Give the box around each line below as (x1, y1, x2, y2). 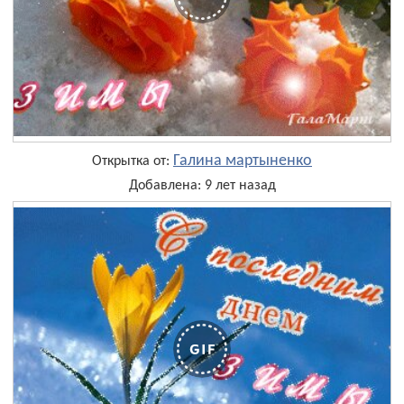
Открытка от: (92, 154, 173, 170)
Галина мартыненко (173, 152, 312, 170)
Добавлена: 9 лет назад (128, 179, 276, 194)
